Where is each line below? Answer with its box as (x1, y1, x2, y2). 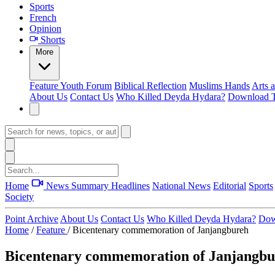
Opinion (29, 23, 61, 34)
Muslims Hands (189, 80, 250, 91)
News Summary (44, 180, 111, 191)
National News (152, 180, 211, 191)
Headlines (111, 180, 150, 191)
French (29, 12, 56, 23)
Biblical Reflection (114, 80, 187, 91)
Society (5, 192, 34, 202)
